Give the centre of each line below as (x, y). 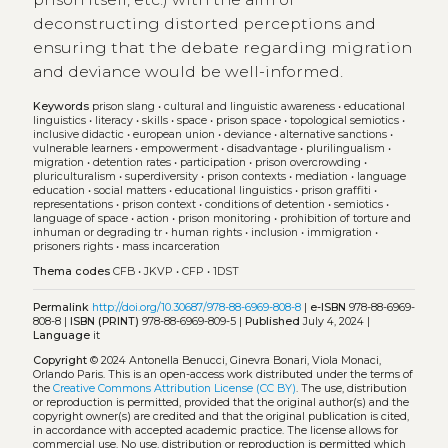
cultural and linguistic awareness (249, 106)
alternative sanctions (333, 134)
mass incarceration (170, 246)
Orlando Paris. (70, 374)
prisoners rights (72, 246)
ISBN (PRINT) (104, 322)
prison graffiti (335, 190)
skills (154, 120)
